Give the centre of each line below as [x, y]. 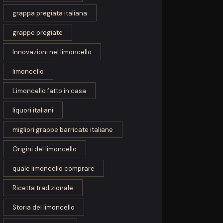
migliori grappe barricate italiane [63, 130]
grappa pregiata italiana [50, 13]
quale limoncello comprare [54, 169]
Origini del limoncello [45, 149]
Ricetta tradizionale [43, 188]
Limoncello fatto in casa [50, 91]
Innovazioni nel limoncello [52, 52]
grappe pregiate [38, 33]
